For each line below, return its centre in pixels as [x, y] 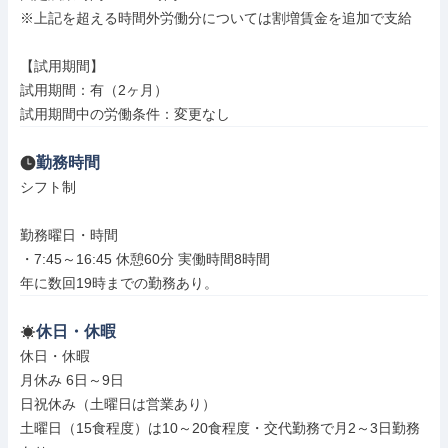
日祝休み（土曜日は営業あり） [118, 404]
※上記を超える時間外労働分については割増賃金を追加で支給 [216, 18]
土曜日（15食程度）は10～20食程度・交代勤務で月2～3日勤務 [220, 428]
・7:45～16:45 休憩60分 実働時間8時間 [145, 259]
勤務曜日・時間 [69, 235]
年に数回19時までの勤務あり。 [119, 283]
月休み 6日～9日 [72, 380]
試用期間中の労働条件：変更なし [125, 114]
